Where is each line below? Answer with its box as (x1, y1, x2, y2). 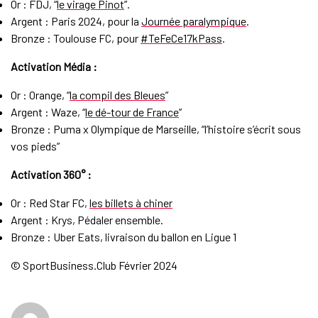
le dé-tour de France (84, 105, 179, 119)
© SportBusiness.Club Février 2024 (10, 258, 177, 273)
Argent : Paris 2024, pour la (10, 14, 141, 28)
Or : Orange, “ (10, 88, 70, 102)
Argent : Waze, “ (10, 105, 85, 119)
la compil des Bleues (69, 88, 165, 102)
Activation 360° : (10, 168, 92, 182)
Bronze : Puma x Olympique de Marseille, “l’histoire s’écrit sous (10, 122, 301, 136)
